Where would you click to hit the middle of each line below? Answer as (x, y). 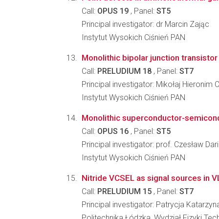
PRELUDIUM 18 (124, 71)
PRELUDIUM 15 (124, 191)
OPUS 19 (113, 11)
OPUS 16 (113, 131)
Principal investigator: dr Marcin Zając (145, 24)
